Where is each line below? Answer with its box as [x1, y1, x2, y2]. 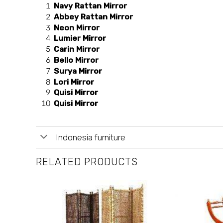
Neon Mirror [54, 22, 100, 32]
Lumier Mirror [54, 33, 107, 43]
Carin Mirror [54, 44, 100, 54]
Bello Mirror [54, 55, 99, 65]
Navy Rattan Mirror [54, 1, 127, 11]
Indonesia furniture [55, 132, 125, 143]
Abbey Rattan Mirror [54, 11, 133, 21]
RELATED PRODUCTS [36, 156, 138, 168]
